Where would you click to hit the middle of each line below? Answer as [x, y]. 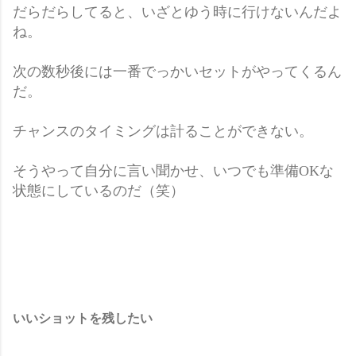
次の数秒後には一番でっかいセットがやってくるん [177, 71]
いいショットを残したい [83, 318]
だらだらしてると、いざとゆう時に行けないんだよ [177, 12]
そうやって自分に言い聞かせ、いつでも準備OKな [173, 170]
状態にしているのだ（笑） [99, 190]
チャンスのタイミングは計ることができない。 [163, 131]
